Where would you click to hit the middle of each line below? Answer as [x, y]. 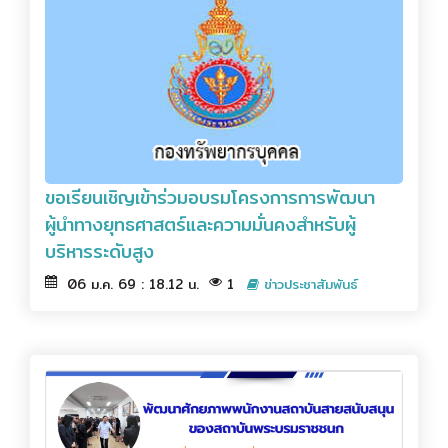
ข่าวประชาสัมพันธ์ [308, 283]
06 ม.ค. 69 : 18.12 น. [133, 283]
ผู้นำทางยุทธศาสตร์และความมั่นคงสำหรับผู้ [200, 224]
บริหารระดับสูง [99, 251]
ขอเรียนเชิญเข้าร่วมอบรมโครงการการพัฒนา [210, 197]
